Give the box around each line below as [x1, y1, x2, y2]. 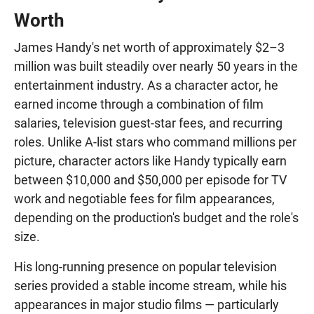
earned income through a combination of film [14, 96, 264, 111]
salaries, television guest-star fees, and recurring [14, 115, 282, 130]
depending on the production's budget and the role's [14, 210, 299, 225]
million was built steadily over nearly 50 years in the [14, 58, 298, 74]
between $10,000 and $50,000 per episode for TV [14, 172, 287, 187]
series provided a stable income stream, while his [14, 278, 287, 293]
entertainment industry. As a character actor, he [14, 77, 278, 93]
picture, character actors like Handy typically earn [14, 153, 287, 168]
